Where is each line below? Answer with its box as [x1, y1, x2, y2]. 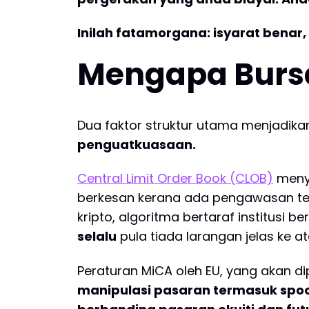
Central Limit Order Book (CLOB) [77, 170, 273, 188]
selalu [77, 228, 117, 246]
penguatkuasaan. [77, 135, 196, 153]
